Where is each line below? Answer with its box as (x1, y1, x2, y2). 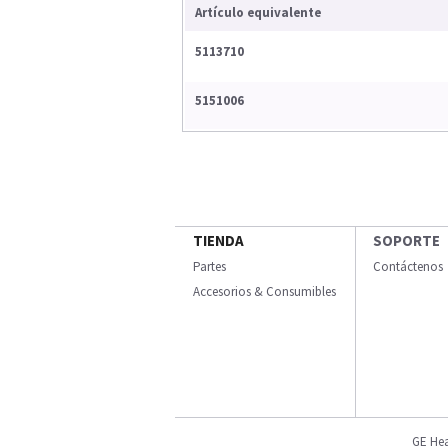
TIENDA (193, 231, 244, 251)
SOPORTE (373, 231, 440, 251)
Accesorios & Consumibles (193, 283, 336, 301)
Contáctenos (373, 258, 443, 276)
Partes (193, 258, 226, 276)
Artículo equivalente (195, 4, 321, 22)
